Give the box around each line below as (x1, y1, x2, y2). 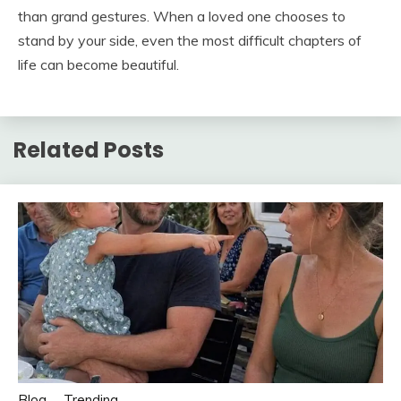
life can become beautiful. (18, 55, 179, 74)
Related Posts (13, 135, 164, 166)
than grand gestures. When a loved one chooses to (18, 7, 346, 26)
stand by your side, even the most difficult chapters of (18, 31, 362, 50)
